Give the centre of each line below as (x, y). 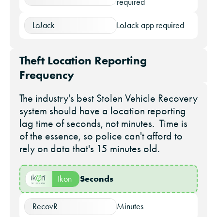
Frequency (47, 75)
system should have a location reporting (103, 111)
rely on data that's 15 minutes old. (90, 149)
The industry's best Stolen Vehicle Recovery (108, 98)
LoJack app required (150, 25)
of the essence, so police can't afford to (101, 136)
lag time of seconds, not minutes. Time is (103, 124)
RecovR (45, 207)
